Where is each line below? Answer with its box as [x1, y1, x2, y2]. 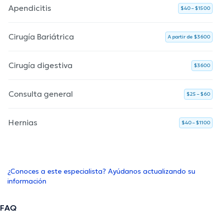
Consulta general [8, 89, 73, 99]
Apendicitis [8, 3, 51, 13]
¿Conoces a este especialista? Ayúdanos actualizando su [7, 167, 195, 176]
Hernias [8, 117, 37, 128]
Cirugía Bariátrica [8, 32, 74, 42]
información [7, 177, 46, 186]
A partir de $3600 [168, 34, 210, 40]
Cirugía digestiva [8, 60, 73, 71]
